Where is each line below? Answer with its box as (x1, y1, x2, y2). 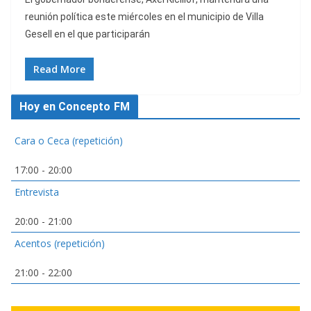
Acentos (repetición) (15, 237, 105, 251)
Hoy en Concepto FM (19, 100, 130, 114)
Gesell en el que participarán (25, 28, 150, 40)
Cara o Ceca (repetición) (15, 134, 123, 148)
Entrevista (15, 185, 59, 199)
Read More (33, 62, 85, 76)
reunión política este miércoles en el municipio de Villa (25, 11, 264, 23)
